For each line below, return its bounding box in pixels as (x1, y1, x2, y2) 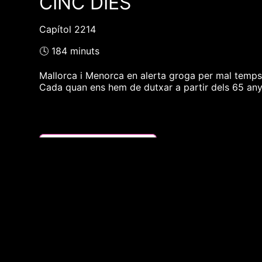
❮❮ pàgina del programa (43, 137, 154, 150)
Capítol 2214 (39, 23, 96, 36)
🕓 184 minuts (39, 45, 100, 57)
